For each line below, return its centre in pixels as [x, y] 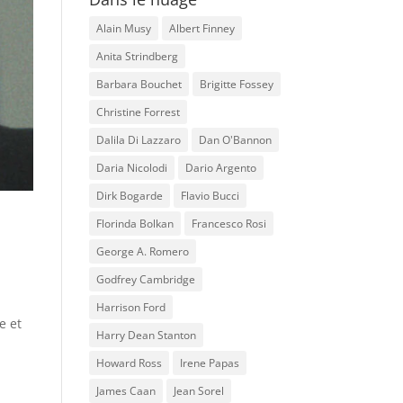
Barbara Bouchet [139, 85]
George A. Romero [142, 252]
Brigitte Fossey [236, 85]
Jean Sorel [198, 391]
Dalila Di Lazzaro [138, 140]
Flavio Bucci [210, 196]
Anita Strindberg [137, 57]
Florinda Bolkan [134, 224]
